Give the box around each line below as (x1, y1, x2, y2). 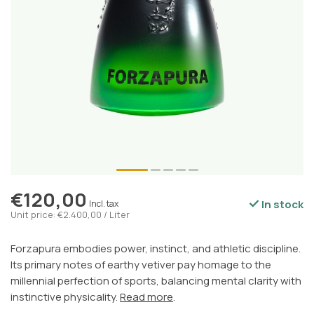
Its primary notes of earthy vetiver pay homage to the (11, 257, 271, 273)
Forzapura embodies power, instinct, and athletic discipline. (11, 241, 301, 257)
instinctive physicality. (11, 289, 120, 305)
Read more (120, 289, 173, 305)
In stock (259, 197, 303, 212)
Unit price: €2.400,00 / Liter (11, 208, 130, 221)
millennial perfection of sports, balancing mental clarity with (11, 273, 301, 289)
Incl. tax (89, 198, 118, 210)
